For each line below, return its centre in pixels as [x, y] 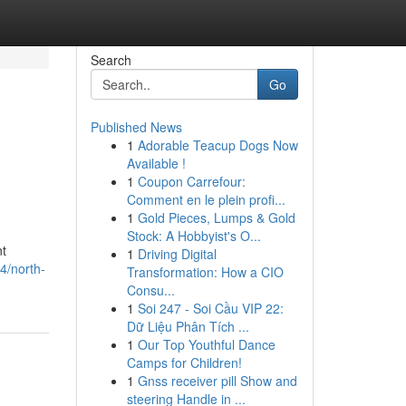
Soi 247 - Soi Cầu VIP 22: [210, 308]
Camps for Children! [184, 362]
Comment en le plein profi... [206, 199]
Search [111, 60]
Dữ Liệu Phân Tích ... [188, 326]
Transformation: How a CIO [205, 272]
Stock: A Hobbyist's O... [193, 236]
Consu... [150, 290]
